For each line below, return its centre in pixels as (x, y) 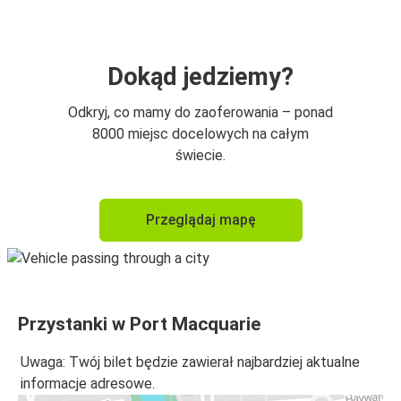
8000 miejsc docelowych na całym (200, 133)
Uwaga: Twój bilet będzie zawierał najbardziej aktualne (190, 363)
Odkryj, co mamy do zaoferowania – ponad (200, 112)
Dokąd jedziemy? (200, 77)
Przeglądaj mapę (200, 219)
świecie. (200, 155)
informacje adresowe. (88, 384)
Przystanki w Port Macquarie (139, 324)
